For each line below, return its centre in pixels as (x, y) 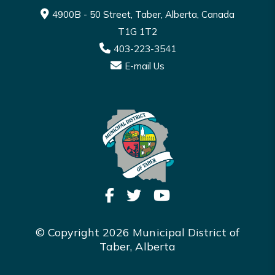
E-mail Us (145, 66)
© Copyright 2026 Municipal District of (137, 233)
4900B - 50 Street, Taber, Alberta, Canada (143, 15)
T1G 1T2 (137, 32)
